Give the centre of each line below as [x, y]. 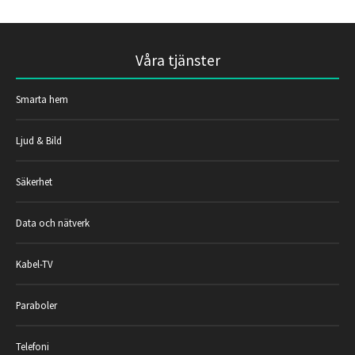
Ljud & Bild [39, 140]
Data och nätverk [53, 222]
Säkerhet [34, 181]
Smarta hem [42, 99]
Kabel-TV [34, 263]
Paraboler [36, 305]
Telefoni [32, 346]
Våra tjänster [177, 60]
